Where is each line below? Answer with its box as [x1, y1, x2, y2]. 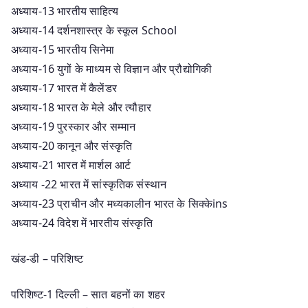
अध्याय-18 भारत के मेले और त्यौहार [11, 99, 151, 115]
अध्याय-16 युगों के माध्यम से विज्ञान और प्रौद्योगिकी [11, 60, 212, 76]
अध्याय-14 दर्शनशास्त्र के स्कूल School [11, 22, 177, 38]
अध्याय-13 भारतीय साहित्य [11, 3, 118, 19]
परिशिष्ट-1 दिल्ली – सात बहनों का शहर [11, 286, 166, 302]
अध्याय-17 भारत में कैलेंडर [11, 80, 117, 96]
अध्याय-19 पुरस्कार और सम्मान [11, 118, 136, 134]
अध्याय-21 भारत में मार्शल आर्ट [11, 157, 131, 173]
